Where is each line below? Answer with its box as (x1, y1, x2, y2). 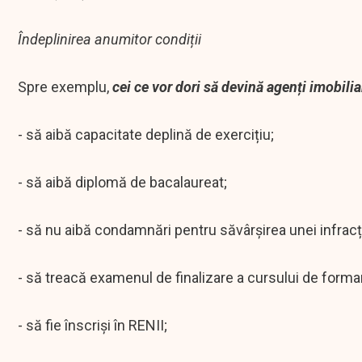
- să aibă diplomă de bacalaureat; (18, 174, 227, 192)
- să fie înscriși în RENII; (18, 317, 167, 335)
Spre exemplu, (18, 78, 112, 96)
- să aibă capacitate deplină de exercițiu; (18, 126, 274, 144)
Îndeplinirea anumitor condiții (18, 31, 204, 48)
